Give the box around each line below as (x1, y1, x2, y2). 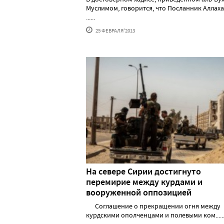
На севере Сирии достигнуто (86, 165, 201, 178)
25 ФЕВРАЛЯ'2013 (94, 26, 135, 34)
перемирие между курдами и (86, 176, 202, 188)
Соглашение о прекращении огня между (86, 201, 220, 211)
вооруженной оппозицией (86, 186, 191, 199)
